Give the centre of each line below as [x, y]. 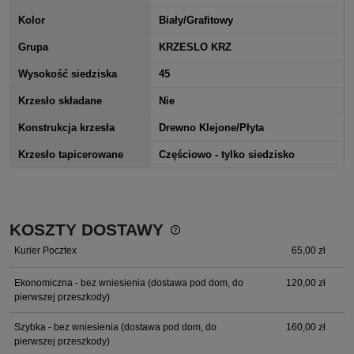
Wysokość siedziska [68, 73]
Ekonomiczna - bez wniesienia [80, 283]
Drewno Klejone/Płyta [211, 127]
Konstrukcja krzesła [66, 127]
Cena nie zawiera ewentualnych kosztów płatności [140, 245]
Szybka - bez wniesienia [66, 328]
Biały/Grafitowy [196, 20]
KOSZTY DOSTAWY [87, 229]
